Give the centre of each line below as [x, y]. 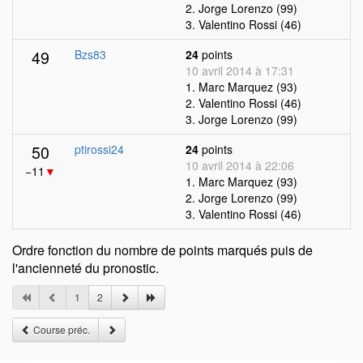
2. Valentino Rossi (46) [243, 103]
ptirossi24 [99, 149]
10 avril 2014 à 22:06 [240, 165]
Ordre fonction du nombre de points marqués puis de [162, 250]
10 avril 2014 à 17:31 [240, 70]
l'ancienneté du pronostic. [85, 268]
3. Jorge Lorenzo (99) [241, 119]
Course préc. [60, 329]
